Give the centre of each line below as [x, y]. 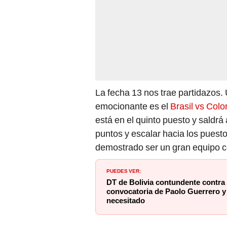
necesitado [126, 159]
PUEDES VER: [124, 129]
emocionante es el [133, 65]
